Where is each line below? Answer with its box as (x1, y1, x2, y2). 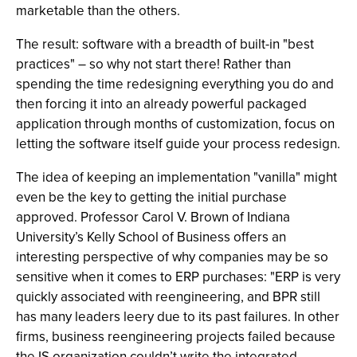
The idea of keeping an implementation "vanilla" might (16, 167, 337, 187)
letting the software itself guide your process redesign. (16, 134, 340, 154)
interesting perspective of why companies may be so (16, 247, 328, 267)
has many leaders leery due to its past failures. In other (16, 307, 339, 327)
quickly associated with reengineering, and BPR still (16, 287, 320, 307)
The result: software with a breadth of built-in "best (16, 34, 314, 54)
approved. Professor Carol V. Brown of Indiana (16, 207, 290, 227)
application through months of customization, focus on (16, 114, 335, 134)
